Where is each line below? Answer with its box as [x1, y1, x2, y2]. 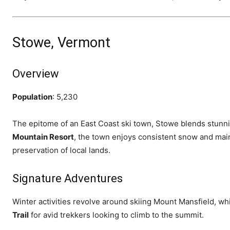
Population [12, 91, 52, 102]
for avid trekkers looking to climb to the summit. [29, 209, 204, 220]
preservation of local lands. [12, 145, 110, 155]
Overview [12, 67, 59, 80]
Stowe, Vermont [12, 34, 110, 51]
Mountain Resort [12, 131, 74, 142]
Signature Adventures [12, 171, 123, 185]
